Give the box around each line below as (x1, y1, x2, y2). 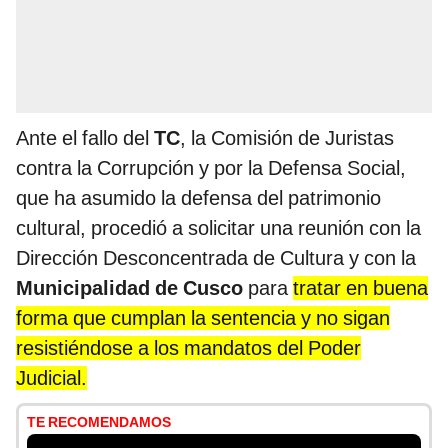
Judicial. (16, 366, 87, 391)
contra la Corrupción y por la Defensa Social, (16, 156, 406, 181)
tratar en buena (293, 276, 428, 301)
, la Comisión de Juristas (180, 126, 394, 151)
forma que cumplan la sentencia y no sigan (16, 306, 390, 331)
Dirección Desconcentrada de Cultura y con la (16, 246, 416, 271)
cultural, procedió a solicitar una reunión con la (16, 216, 421, 241)
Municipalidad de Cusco (16, 276, 243, 301)
